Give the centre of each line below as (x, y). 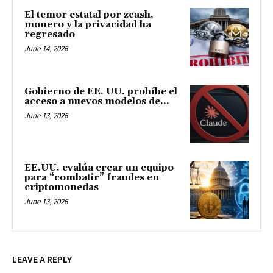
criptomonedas (62, 188)
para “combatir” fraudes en (92, 178)
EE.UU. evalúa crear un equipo (99, 168)
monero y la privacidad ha (88, 24)
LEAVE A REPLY (42, 259)
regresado (50, 34)
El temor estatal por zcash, (89, 15)
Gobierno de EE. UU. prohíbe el (101, 91)
